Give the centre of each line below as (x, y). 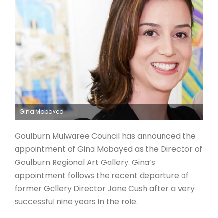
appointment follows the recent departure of (102, 175)
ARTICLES (32, 20)
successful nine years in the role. (76, 202)
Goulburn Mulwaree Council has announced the (105, 136)
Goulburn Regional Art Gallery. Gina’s (85, 162)
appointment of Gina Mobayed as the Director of (109, 149)
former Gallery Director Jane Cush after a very (105, 189)
